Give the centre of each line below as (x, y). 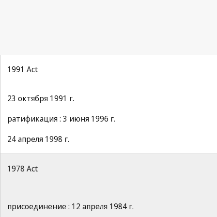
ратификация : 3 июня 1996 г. (61, 119)
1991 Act (23, 69)
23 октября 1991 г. (41, 98)
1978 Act (23, 169)
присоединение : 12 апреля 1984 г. (70, 206)
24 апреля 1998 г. (38, 139)
